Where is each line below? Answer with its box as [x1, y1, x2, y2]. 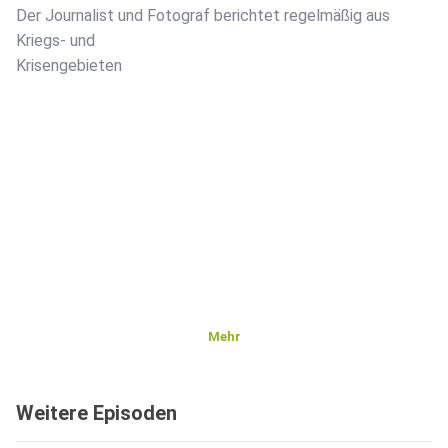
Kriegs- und [16, 31, 95, 51]
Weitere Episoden [16, 401, 177, 426]
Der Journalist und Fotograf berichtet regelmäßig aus [16, 6, 390, 26]
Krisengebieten [16, 56, 122, 76]
